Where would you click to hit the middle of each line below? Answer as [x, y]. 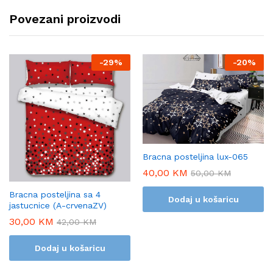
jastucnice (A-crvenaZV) [58, 205]
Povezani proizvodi [65, 19]
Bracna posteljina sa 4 [55, 194]
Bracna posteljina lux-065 [195, 156]
